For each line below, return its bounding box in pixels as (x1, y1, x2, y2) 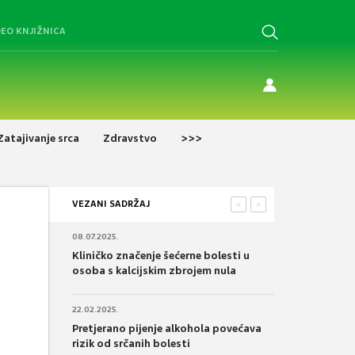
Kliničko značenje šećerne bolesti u (72, 248, 250, 262)
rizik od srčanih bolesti (72, 336, 190, 350)
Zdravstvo (103, 131, 157, 145)
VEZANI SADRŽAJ (72, 197, 150, 209)
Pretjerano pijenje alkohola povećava (72, 321, 261, 335)
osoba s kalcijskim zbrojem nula (72, 263, 236, 277)
